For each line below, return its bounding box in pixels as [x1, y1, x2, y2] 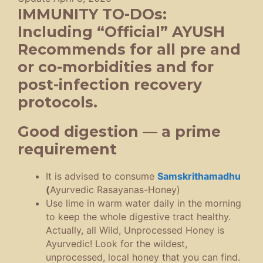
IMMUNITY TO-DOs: [18, 5, 167, 23]
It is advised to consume [46, 170, 157, 183]
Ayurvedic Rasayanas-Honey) [50, 184, 180, 196]
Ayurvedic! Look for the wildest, [46, 238, 187, 250]
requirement [18, 140, 117, 159]
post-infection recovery [18, 76, 202, 94]
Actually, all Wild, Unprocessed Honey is [46, 224, 224, 237]
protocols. [18, 93, 97, 112]
